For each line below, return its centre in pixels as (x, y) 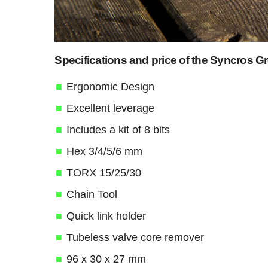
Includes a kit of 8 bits (118, 130)
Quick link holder (106, 216)
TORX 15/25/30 (104, 173)
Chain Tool (92, 195)
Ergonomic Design (111, 87)
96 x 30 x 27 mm (106, 259)
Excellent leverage (111, 109)
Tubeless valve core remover (135, 238)
